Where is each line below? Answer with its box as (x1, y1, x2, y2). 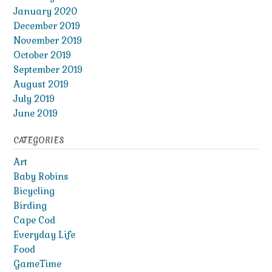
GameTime (13, 257, 61, 270)
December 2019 (13, 19, 80, 32)
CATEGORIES (13, 134, 64, 146)
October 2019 (13, 49, 71, 61)
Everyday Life (13, 228, 75, 240)
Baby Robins (13, 170, 69, 182)
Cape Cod (13, 214, 55, 226)
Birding (13, 199, 47, 211)
